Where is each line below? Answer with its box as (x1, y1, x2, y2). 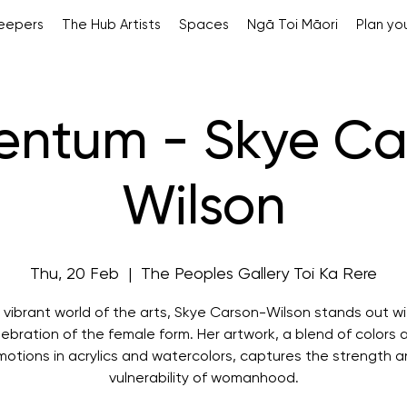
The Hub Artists (61, 18, 161, 32)
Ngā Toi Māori (246, 18, 338, 32)
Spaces (178, 18, 229, 32)
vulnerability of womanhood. (108, 372, 299, 386)
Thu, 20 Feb (30, 266, 119, 283)
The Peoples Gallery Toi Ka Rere (141, 266, 377, 283)
